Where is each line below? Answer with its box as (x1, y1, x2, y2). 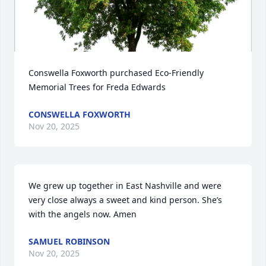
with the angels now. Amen (28, 208, 137, 220)
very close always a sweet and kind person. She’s (28, 194, 222, 205)
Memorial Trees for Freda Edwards (28, 81, 166, 93)
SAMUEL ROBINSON (28, 236, 110, 247)
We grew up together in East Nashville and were (28, 180, 221, 191)
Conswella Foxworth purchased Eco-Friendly (28, 67, 204, 78)
